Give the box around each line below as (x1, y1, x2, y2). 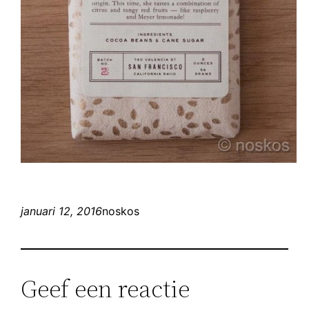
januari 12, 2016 (21, 203, 103, 218)
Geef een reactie (21, 271, 190, 306)
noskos (102, 203, 140, 218)
